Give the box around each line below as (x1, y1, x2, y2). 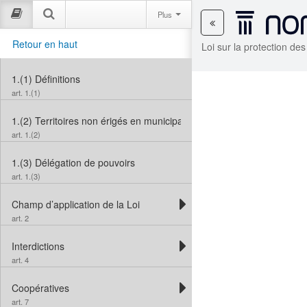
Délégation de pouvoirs (35, 156, 135, 170)
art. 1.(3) (12, 171, 40, 182)
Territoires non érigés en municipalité (35, 114, 195, 128)
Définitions (35, 72, 80, 86)
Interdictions (12, 239, 64, 254)
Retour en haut (12, 37, 77, 51)
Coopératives (12, 281, 69, 295)
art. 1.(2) (12, 129, 40, 140)
